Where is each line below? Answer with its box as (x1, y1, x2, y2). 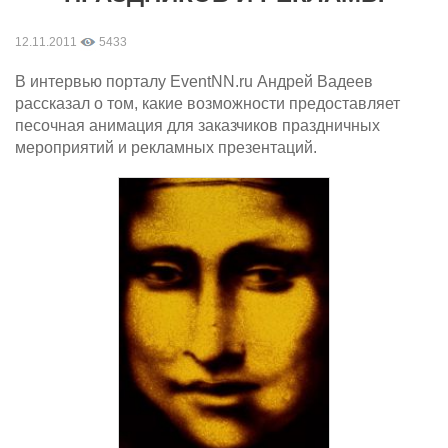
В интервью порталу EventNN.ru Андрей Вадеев (15, 73, 373, 90)
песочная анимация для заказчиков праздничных (15, 117, 380, 134)
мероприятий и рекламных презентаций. (15, 139, 317, 156)
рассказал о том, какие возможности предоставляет (15, 95, 400, 112)
